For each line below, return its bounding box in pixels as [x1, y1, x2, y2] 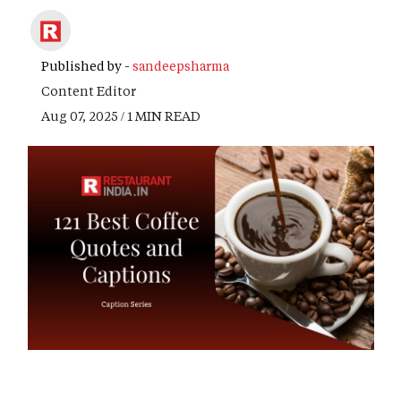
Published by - [41, 57, 132, 75]
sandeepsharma [132, 57, 229, 75]
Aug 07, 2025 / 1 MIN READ [41, 107, 200, 125]
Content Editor [41, 82, 136, 100]
